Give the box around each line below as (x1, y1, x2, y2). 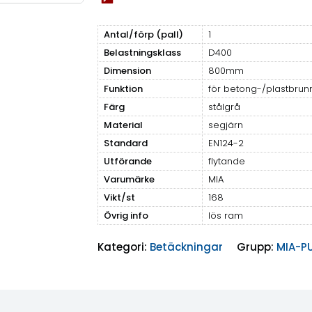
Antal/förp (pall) (103, 28, 183, 42)
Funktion (103, 82, 143, 96)
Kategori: (97, 240, 147, 255)
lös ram (208, 209, 243, 223)
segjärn (208, 118, 243, 132)
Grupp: (236, 240, 274, 255)
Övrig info (103, 209, 148, 223)
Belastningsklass (103, 46, 181, 60)
